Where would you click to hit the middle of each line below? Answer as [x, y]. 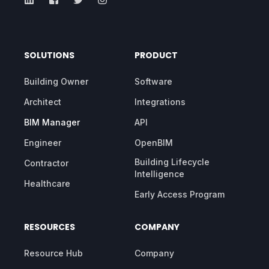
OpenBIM [154, 143]
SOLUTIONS [49, 56]
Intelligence [159, 174]
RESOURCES [50, 227]
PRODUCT [156, 56]
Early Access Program [180, 195]
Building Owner [56, 82]
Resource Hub [53, 253]
